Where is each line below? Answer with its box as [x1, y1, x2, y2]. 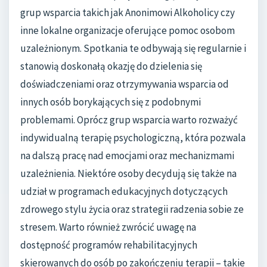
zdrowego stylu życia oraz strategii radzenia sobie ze [20, 202, 244, 216]
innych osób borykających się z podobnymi [20, 95, 201, 108]
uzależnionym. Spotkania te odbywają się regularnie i [20, 41, 246, 55]
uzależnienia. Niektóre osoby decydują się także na [20, 166, 237, 180]
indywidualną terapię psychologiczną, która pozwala [20, 131, 246, 144]
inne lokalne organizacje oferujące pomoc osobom [20, 23, 235, 37]
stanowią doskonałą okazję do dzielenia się [20, 59, 202, 73]
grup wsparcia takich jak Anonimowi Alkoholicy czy [20, 5, 235, 19]
